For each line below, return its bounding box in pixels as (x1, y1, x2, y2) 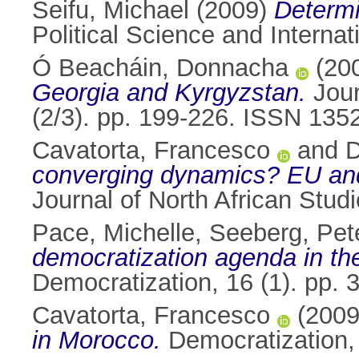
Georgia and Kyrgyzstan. (32, 79, 306, 107)
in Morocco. (32, 326, 161, 355)
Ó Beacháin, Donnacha (32, 54, 288, 83)
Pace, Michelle (32, 219, 195, 248)
